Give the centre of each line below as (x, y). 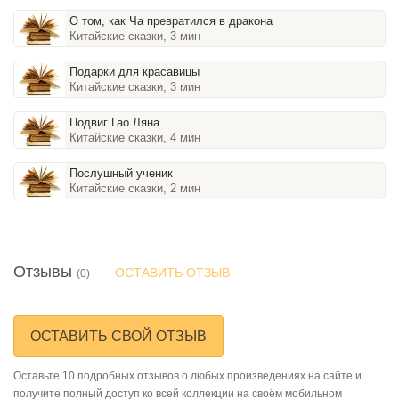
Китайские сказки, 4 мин (135, 138)
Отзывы (45, 271)
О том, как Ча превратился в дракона (171, 21)
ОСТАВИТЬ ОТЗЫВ (172, 273)
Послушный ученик (122, 173)
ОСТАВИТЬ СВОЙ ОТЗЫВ (118, 336)
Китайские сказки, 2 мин (135, 188)
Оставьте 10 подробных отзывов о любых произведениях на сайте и (187, 376)
